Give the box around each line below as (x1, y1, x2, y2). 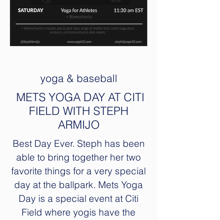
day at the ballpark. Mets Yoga (14, 179, 143, 191)
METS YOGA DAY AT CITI (13, 90, 144, 104)
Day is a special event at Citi (19, 192, 138, 204)
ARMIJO (57, 117, 100, 132)
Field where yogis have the (22, 206, 136, 218)
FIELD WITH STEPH (28, 104, 129, 118)
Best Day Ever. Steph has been (12, 137, 145, 149)
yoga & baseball (40, 72, 117, 84)
